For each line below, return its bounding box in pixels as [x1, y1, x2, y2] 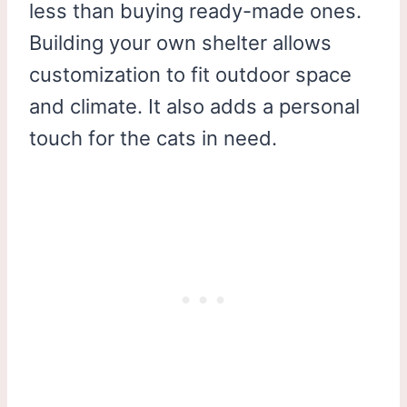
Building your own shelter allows [29, 30, 332, 55]
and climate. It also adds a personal [29, 94, 360, 118]
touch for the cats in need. [29, 125, 277, 150]
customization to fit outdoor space [29, 62, 352, 86]
